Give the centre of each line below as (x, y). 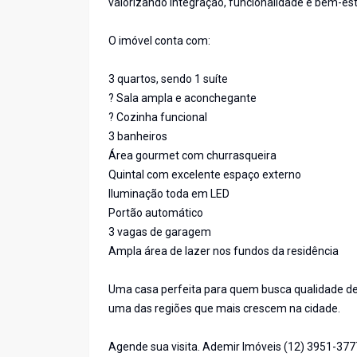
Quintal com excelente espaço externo (205, 175)
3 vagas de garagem (160, 232)
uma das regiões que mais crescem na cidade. (224, 309)
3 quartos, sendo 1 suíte (168, 79)
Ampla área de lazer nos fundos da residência (224, 251)
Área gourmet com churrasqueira (192, 156)
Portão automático (156, 213)
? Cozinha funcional (158, 118)
